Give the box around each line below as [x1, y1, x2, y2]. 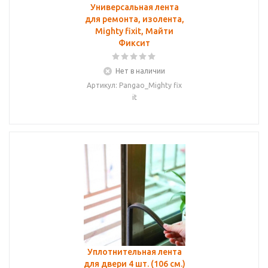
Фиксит [118, 38, 150, 48]
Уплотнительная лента [87, 247, 182, 257]
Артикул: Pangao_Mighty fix [87, 81, 182, 89]
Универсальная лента [90, 2, 179, 12]
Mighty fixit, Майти [95, 26, 173, 36]
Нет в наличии [115, 67, 165, 75]
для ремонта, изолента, [84, 14, 184, 24]
